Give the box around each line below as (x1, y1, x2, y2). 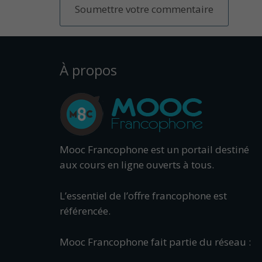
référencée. (60, 204, 111, 218)
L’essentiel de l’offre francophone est (60, 189, 227, 202)
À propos (60, 60, 117, 80)
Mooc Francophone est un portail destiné (60, 143, 249, 156)
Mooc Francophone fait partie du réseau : (60, 235, 251, 249)
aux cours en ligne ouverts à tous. (60, 158, 214, 171)
